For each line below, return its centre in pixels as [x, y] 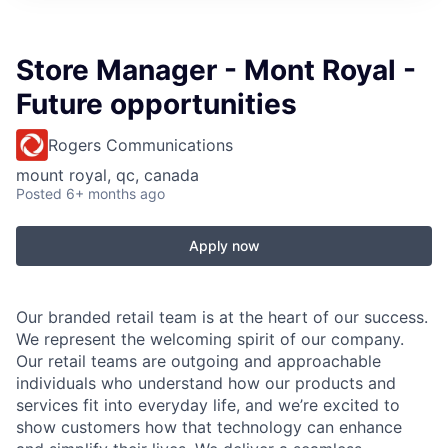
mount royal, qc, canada [107, 175]
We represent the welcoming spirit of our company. [210, 339]
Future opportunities [156, 104]
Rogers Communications [140, 145]
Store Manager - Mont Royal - [216, 70]
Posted [39, 194]
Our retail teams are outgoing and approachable [198, 361]
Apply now [224, 246]
